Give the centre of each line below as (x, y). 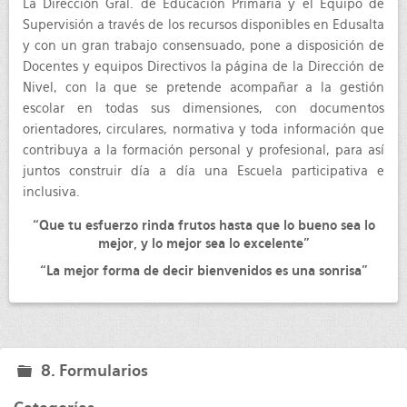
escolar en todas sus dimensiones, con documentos (203, 108)
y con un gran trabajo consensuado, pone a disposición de (203, 45)
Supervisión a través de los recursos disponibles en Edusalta (203, 25)
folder (40, 384)
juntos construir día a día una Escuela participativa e (203, 171)
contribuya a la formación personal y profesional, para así (203, 150)
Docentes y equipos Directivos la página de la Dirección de (203, 66)
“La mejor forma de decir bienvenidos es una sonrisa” (203, 271)
